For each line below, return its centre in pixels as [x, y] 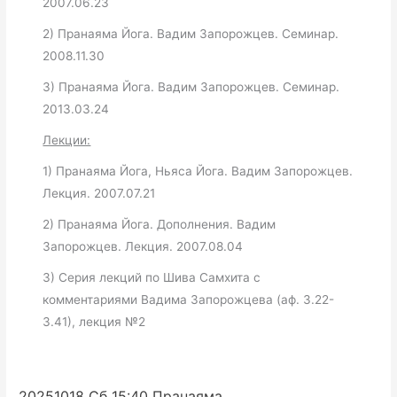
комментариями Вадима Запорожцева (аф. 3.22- [189, 299]
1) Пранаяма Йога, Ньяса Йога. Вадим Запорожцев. [198, 171]
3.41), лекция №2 [94, 321]
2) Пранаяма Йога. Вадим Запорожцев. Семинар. [191, 33]
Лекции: [67, 140]
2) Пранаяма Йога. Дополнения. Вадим [160, 224]
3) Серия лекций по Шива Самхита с [152, 277]
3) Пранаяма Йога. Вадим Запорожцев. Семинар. [191, 86]
